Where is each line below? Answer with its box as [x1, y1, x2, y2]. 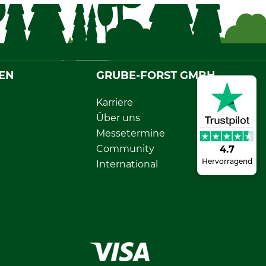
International [96, 158, 158, 170]
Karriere [96, 96, 133, 108]
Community [96, 142, 154, 154]
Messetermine [96, 127, 165, 139]
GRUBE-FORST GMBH [96, 68, 216, 82]
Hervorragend [201, 156, 252, 166]
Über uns [96, 112, 140, 123]
